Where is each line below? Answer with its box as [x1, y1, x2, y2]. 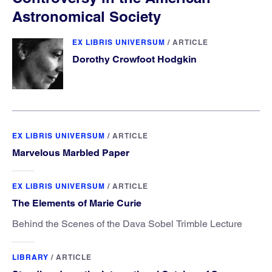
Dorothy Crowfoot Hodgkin [72, 53, 197, 65]
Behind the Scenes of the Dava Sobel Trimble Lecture [12, 217, 242, 229]
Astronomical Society [12, 7, 161, 25]
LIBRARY [12, 252, 49, 262]
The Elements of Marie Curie [12, 197, 141, 209]
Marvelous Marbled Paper [12, 146, 129, 158]
